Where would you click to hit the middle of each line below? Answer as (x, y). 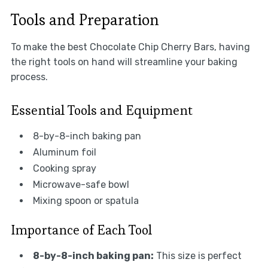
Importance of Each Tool (81, 229)
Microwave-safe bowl (81, 184)
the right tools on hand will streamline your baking (124, 62)
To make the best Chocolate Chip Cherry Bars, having (130, 47)
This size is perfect (197, 255)
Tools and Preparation (85, 19)
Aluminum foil (64, 152)
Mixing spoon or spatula (86, 200)
